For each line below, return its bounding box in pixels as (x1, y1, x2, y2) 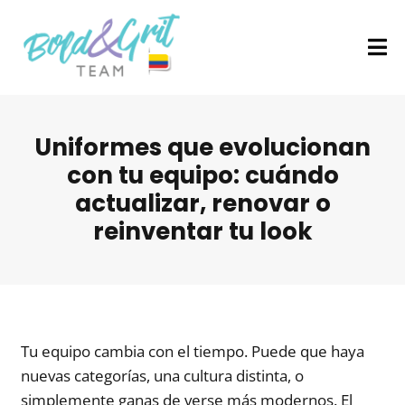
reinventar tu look (92, 215, 313, 249)
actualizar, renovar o (74, 187, 331, 221)
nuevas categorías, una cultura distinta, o (21, 364, 305, 386)
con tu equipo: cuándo (66, 159, 339, 193)
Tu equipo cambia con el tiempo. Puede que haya (21, 340, 365, 362)
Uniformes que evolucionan (34, 131, 371, 165)
